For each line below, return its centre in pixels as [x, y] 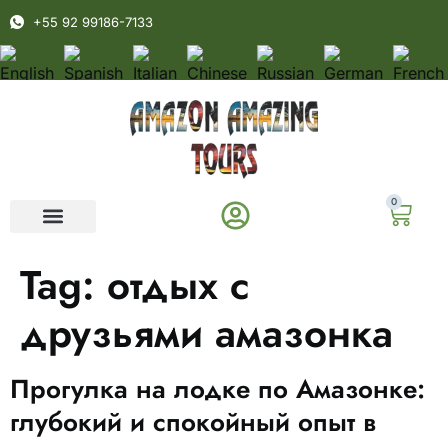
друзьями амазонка [206, 332]
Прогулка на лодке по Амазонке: [217, 388]
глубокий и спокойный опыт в [193, 421]
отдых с [178, 284]
